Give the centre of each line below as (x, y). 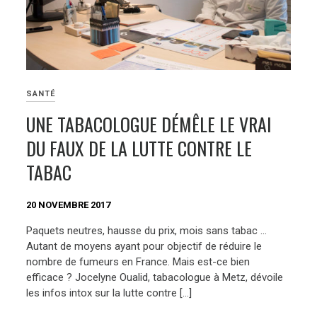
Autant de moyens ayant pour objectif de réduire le (144, 246)
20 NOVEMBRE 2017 (69, 205)
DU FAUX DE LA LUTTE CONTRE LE (139, 148)
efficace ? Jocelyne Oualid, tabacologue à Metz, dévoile (155, 277)
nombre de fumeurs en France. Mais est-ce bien (138, 261)
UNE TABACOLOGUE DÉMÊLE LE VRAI (149, 124)
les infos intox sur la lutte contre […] (109, 293)
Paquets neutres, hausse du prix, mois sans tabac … (147, 230)
